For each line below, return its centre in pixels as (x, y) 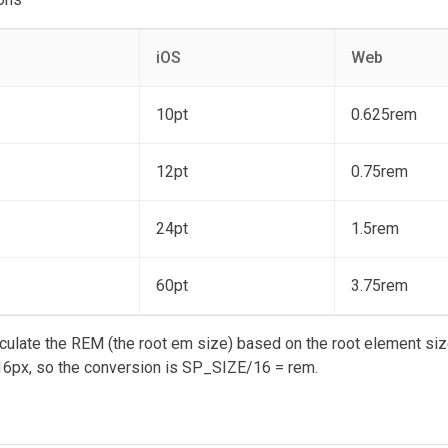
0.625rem (384, 114)
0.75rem (379, 171)
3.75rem (379, 285)
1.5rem (375, 228)
